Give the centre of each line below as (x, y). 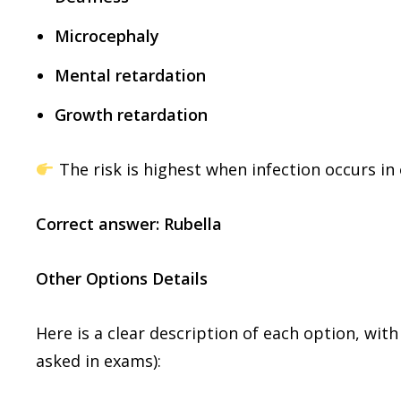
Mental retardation (130, 75)
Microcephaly (107, 35)
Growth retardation (131, 114)
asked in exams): (98, 361)
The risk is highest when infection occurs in (226, 170)
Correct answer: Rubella (129, 224)
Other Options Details (122, 279)
